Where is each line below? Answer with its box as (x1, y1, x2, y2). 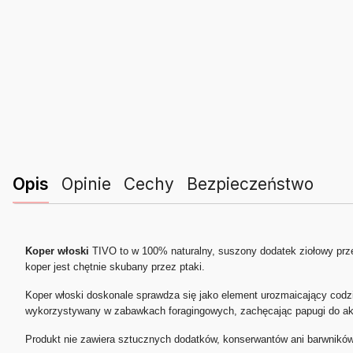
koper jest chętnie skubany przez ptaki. (25, 260, 205, 273)
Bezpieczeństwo (187, 173, 314, 194)
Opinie (61, 173, 111, 194)
